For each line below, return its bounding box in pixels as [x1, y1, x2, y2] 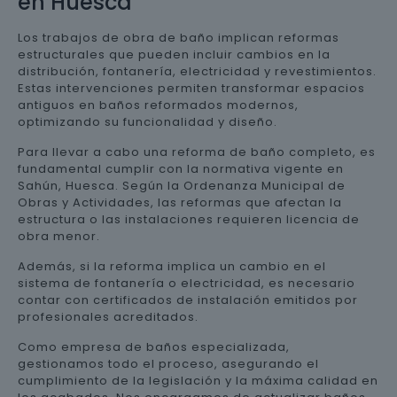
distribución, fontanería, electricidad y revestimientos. [18, 62, 377, 80]
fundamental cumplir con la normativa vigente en [18, 160, 344, 177]
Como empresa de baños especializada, [18, 338, 290, 355]
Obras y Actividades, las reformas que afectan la [18, 193, 342, 211]
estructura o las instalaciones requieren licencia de [18, 210, 360, 228]
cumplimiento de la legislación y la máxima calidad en [18, 371, 378, 389]
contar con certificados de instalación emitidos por [18, 291, 358, 308]
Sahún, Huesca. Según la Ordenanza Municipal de [18, 176, 346, 194]
